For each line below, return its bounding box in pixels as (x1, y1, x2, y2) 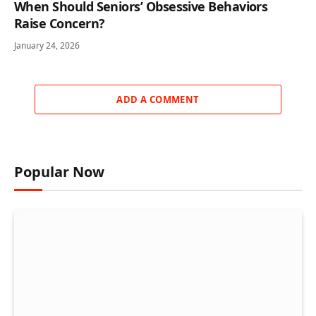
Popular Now (14, 162, 104, 181)
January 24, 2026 (14, 39, 80, 51)
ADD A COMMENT (116, 92, 200, 106)
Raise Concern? (14, 14, 105, 32)
